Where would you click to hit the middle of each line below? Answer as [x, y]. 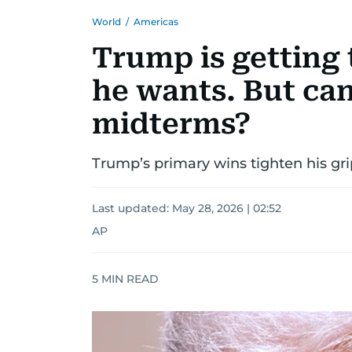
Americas [156, 22]
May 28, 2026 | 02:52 [227, 208]
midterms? [171, 124]
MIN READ [128, 279]
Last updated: [132, 208]
